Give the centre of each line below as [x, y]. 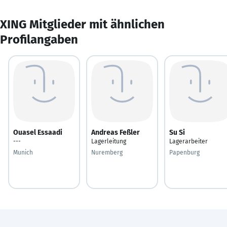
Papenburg [184, 152]
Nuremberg [107, 152]
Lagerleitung [109, 141]
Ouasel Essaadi [38, 132]
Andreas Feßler [116, 132]
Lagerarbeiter [188, 141]
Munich [23, 152]
